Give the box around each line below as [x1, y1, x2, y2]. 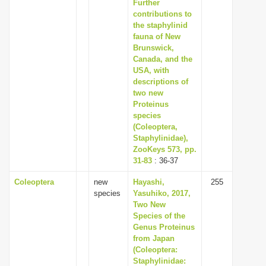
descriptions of [133, 77, 188, 86]
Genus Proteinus [133, 223, 195, 232]
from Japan [133, 234, 175, 243]
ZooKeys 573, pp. [133, 145, 197, 154]
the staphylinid [133, 21, 188, 30]
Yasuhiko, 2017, [133, 189, 191, 198]
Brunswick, [133, 43, 174, 52]
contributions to [133, 9, 192, 18]
